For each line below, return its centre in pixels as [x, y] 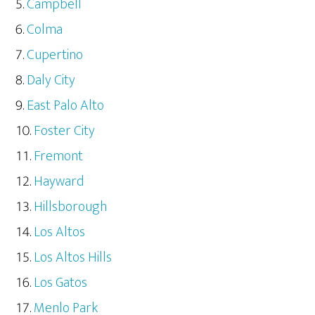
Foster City [65, 130]
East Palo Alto [66, 105]
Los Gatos [61, 282]
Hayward [59, 181]
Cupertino [55, 54]
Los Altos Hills [73, 257]
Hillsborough [71, 206]
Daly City [51, 80]
